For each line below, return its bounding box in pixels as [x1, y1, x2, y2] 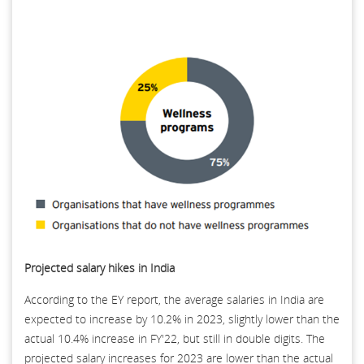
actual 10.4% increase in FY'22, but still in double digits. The [24, 330, 325, 346]
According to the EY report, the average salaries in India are [24, 291, 324, 307]
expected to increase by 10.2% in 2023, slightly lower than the [24, 310, 340, 327]
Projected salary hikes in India [24, 259, 175, 275]
